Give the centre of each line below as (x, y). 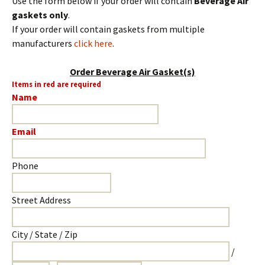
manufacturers (43, 43)
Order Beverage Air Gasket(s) (132, 72)
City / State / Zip (45, 234)
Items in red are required (56, 84)
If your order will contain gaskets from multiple (108, 29)
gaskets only (40, 15)
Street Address (41, 200)
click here (93, 43)
